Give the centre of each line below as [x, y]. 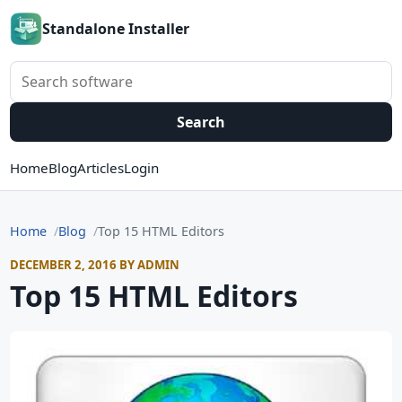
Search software [65, 71]
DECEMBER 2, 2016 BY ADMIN [95, 265]
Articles [100, 168]
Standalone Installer [116, 29]
